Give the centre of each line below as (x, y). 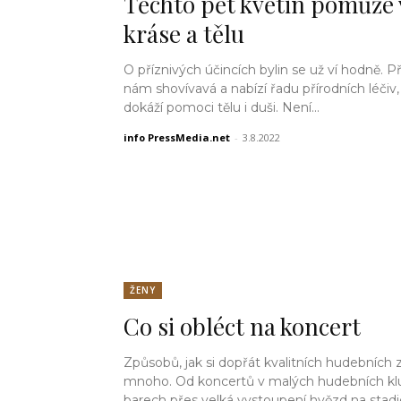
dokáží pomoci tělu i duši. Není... (301, 108)
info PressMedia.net (177, 138)
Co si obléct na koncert (242, 326)
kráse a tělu (184, 34)
